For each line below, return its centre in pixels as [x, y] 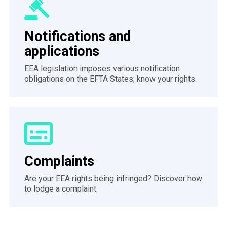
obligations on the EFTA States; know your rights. [110, 79]
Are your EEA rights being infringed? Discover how [113, 179]
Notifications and [77, 36]
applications [62, 51]
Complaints [59, 161]
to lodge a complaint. [61, 189]
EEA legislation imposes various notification [102, 68]
